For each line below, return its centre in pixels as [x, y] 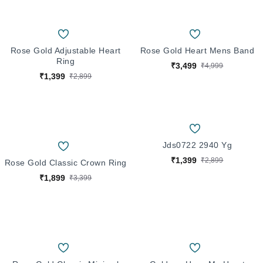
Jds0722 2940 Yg [197, 145]
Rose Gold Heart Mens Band [197, 50]
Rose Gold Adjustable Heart [65, 50]
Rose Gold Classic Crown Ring [65, 162]
